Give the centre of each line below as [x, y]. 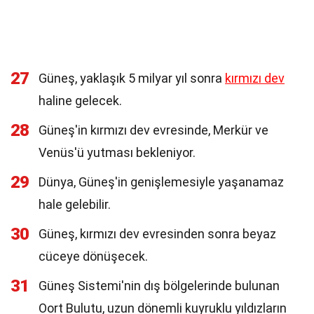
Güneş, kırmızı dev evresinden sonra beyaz [157, 234]
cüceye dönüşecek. [93, 256]
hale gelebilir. [75, 204]
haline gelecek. [80, 101]
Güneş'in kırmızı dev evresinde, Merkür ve [153, 130]
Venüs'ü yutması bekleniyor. [117, 152]
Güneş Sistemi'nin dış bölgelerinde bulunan [159, 286]
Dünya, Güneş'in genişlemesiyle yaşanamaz [161, 182]
